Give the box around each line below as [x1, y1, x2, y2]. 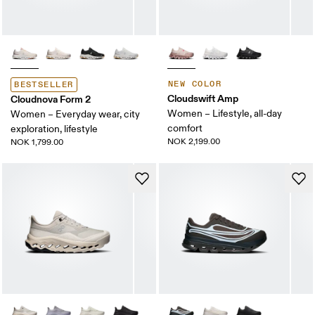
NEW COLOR [168, 79, 221, 90]
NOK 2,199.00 [167, 136, 220, 148]
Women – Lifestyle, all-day [167, 108, 282, 120]
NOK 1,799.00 [11, 137, 64, 148]
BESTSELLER [14, 79, 74, 91]
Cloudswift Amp [167, 92, 238, 105]
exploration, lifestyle [11, 123, 98, 136]
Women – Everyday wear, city [11, 108, 141, 121]
